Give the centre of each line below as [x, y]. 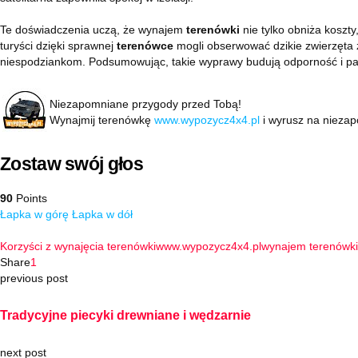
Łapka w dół [102, 214]
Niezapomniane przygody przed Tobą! [145, 104]
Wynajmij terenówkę [102, 120]
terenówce [145, 46]
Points [30, 198]
